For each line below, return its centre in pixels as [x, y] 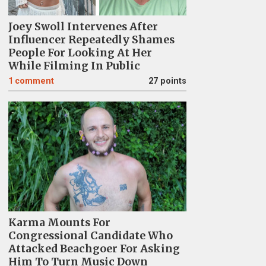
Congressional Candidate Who [90, 236]
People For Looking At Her [80, 53]
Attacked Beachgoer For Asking [94, 249]
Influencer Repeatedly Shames [91, 40]
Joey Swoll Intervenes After [83, 27]
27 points [167, 81]
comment [34, 81]
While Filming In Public [74, 66]
